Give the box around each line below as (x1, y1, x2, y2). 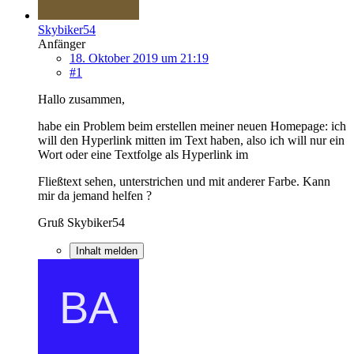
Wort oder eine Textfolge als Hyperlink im (38, 147, 248, 161)
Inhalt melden (76, 244, 137, 257)
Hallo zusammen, (38, 92, 125, 106)
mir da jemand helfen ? (38, 188, 152, 202)
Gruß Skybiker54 (38, 215, 125, 229)
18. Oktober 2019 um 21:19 (70, 51, 209, 65)
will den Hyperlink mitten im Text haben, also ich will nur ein (38, 133, 345, 147)
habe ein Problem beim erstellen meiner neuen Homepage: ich (38, 119, 346, 133)
